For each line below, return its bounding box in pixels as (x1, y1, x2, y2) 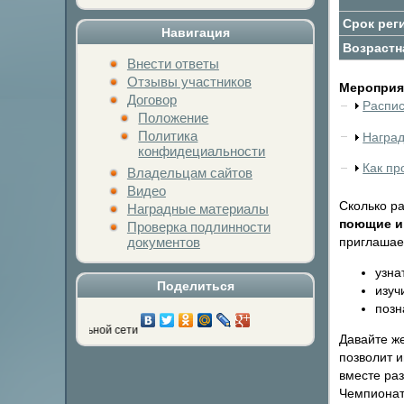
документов (126, 234, 200, 251)
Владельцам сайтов (126, 165, 252, 181)
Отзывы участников (126, 74, 252, 90)
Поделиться (156, 278, 234, 293)
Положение (138, 110, 209, 126)
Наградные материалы (126, 201, 269, 217)
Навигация (161, 25, 230, 41)
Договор (126, 92, 177, 108)
